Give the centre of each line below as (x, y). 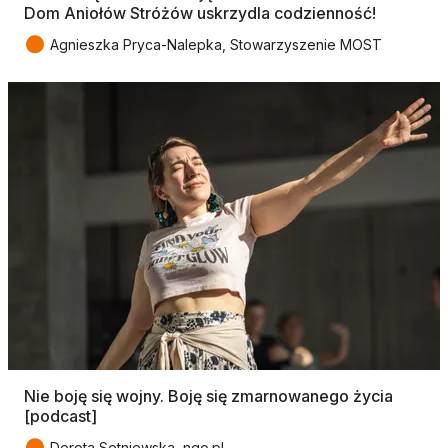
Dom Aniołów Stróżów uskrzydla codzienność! (200, 12)
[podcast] (60, 415)
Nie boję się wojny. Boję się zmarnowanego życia (208, 395)
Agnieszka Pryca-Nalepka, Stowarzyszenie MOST (216, 44)
